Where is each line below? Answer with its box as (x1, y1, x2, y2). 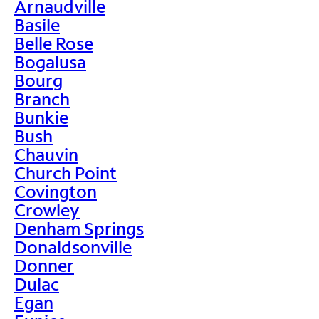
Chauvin (14, 142, 78, 165)
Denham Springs (14, 216, 144, 239)
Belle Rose (14, 31, 93, 54)
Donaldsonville (14, 235, 132, 258)
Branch (14, 87, 70, 110)
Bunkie (14, 105, 68, 128)
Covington (14, 179, 97, 202)
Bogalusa (14, 50, 86, 73)
